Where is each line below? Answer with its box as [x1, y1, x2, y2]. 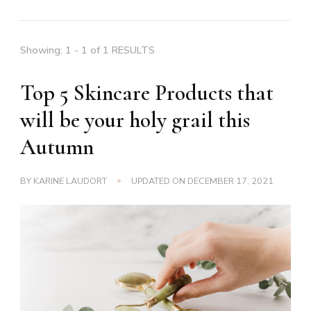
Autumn [20, 134, 94, 160]
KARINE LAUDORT [33, 175, 107, 187]
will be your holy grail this [20, 107, 250, 133]
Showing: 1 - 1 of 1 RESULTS [20, 43, 155, 57]
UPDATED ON [131, 175, 187, 187]
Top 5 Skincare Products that [20, 80, 274, 106]
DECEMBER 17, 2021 [187, 175, 274, 187]
